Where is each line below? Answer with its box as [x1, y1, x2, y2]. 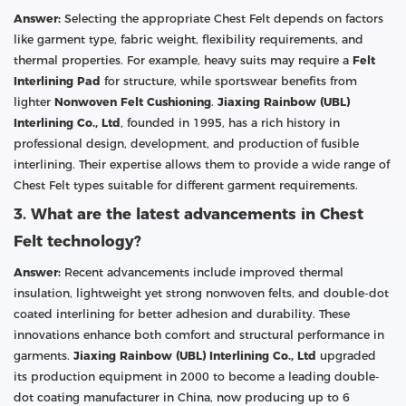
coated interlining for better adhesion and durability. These [14, 306, 350, 321]
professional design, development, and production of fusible [14, 136, 359, 150]
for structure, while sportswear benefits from [101, 73, 357, 88]
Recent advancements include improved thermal [61, 265, 343, 279]
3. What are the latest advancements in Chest [14, 204, 363, 223]
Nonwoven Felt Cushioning [54, 94, 211, 109]
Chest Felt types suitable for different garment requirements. [14, 178, 358, 192]
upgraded [316, 348, 376, 362]
